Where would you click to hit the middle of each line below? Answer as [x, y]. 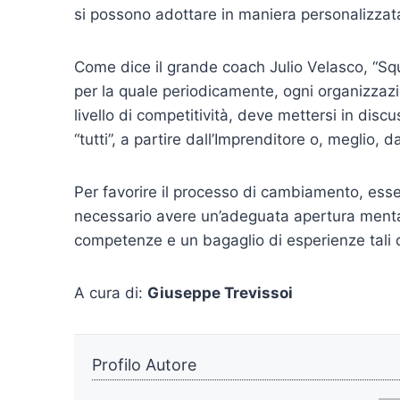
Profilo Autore [144, 365]
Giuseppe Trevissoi [220, 293]
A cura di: [111, 293]
